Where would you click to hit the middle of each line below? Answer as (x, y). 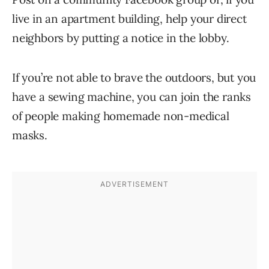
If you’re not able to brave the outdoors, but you (134, 78)
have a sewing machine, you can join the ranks (131, 97)
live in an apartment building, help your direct (129, 19)
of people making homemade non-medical (121, 116)
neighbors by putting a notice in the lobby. (121, 38)
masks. (30, 135)
